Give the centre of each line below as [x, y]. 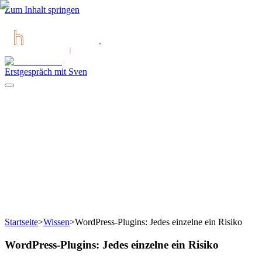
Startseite [21, 222]
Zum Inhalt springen [42, 10]
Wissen [56, 222]
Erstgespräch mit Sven [46, 72]
